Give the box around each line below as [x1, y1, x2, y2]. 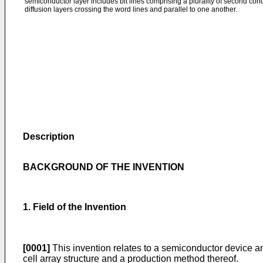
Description [23, 131, 75, 141]
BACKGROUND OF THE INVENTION [23, 162, 184, 172]
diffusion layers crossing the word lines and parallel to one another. [25, 5, 237, 14]
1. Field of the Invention [23, 202, 126, 212]
